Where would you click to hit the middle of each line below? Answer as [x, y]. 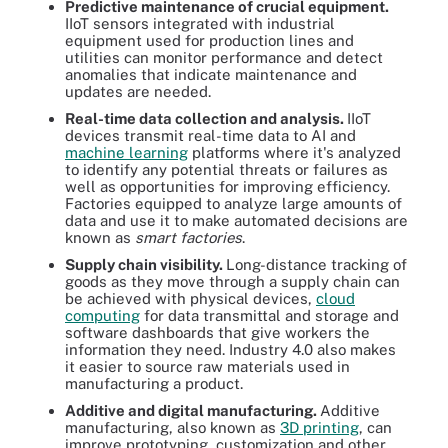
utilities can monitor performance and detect [224, 57]
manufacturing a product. [154, 383]
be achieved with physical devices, [190, 298]
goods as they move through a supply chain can [232, 281]
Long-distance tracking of [316, 264]
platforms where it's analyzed [294, 152]
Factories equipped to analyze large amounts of [233, 203]
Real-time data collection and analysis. [206, 118]
